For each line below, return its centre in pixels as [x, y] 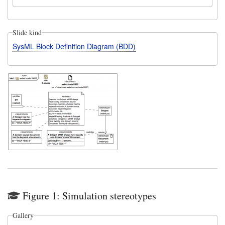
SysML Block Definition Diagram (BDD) [74, 46]
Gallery [23, 215]
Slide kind [27, 32]
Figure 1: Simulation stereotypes [89, 195]
